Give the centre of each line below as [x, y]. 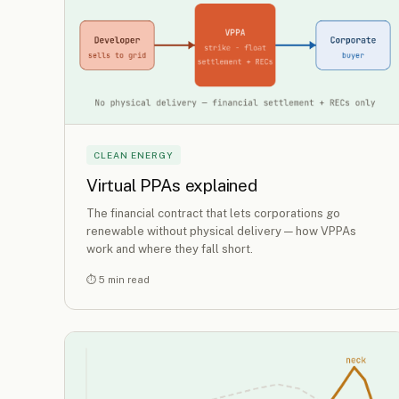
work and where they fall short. [170, 248]
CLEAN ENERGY [134, 155]
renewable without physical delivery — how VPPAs [221, 231]
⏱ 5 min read [118, 279]
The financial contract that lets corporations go [213, 213]
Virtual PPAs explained [172, 185]
